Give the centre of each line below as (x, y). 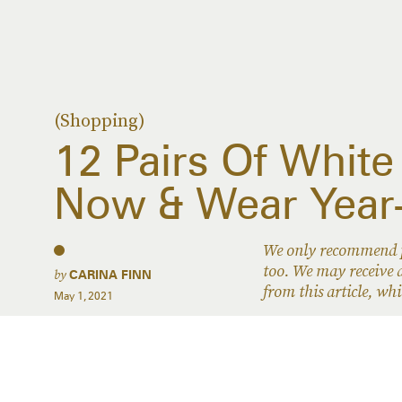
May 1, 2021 (83, 296)
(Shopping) (100, 120)
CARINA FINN (110, 275)
